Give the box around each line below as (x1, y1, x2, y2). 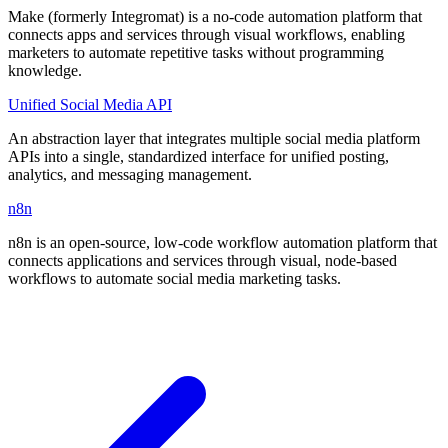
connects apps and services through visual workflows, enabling (8, 25, 405, 43)
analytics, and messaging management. (8, 165, 252, 183)
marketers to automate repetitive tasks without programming (8, 43, 384, 61)
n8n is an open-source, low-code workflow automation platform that (8, 233, 437, 251)
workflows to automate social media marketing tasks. (8, 269, 341, 287)
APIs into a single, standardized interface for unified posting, (8, 147, 389, 165)
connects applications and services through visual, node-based (8, 251, 397, 269)
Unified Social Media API (8, 95, 172, 113)
